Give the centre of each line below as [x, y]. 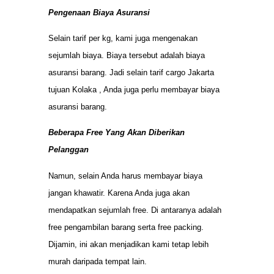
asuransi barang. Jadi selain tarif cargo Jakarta [131, 72]
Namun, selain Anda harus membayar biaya [125, 176]
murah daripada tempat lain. [98, 261]
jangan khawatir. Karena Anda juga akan [119, 193]
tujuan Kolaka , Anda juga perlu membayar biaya [134, 89]
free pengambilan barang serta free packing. [126, 227]
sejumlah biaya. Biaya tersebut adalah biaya [127, 55]
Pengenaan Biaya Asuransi [99, 12]
